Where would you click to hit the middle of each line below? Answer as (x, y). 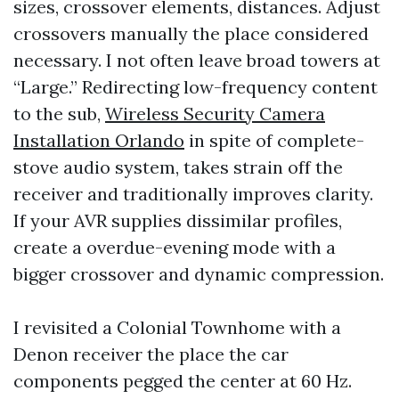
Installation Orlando (99, 140)
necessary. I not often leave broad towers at (197, 60)
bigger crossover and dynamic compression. (199, 274)
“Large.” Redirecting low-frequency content (195, 87)
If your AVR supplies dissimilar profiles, (178, 220)
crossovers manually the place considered (191, 33)
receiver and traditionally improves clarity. (193, 194)
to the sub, (59, 114)
